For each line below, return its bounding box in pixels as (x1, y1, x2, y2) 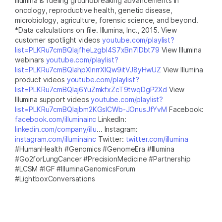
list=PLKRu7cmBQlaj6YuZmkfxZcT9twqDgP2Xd (15, 85, 167, 94)
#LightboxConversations (15, 174, 95, 183)
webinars (15, 55, 46, 64)
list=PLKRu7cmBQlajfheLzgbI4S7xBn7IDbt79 (15, 45, 160, 54)
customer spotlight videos (15, 35, 102, 44)
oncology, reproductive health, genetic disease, (15, 5, 172, 14)
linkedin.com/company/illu (15, 124, 97, 133)
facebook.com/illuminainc (15, 114, 97, 123)
